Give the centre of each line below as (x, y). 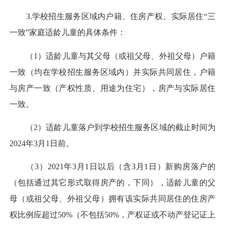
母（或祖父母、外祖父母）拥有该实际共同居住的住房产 (113, 199)
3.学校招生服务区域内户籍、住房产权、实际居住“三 (113, 17)
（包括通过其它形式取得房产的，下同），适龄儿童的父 (113, 183)
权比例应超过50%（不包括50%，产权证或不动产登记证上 (113, 215)
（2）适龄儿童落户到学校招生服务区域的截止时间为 (113, 127)
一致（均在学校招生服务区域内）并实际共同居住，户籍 (113, 72)
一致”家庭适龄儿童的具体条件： (68, 33)
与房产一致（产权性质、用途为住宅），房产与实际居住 (113, 88)
